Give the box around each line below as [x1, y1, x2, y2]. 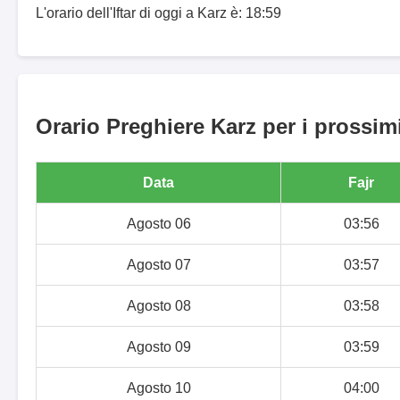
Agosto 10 [126, 380, 191, 396]
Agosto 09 [126, 339, 191, 355]
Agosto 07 [126, 257, 191, 273]
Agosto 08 [126, 298, 191, 314]
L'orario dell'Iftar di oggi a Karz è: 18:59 [36, 5, 281, 21]
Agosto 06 [126, 216, 191, 232]
